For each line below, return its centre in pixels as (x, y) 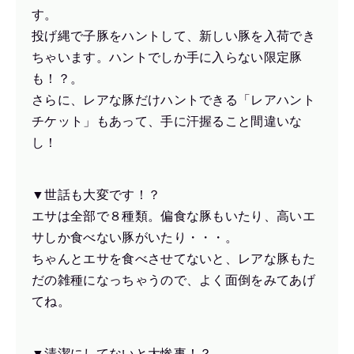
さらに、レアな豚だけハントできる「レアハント (174, 100)
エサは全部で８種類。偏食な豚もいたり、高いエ (174, 216)
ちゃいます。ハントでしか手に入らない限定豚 (167, 57)
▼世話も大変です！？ (96, 194)
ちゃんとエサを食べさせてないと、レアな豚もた (174, 258)
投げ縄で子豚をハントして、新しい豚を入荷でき (174, 36)
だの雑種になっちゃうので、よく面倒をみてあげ (174, 280)
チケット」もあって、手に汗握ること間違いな (167, 121)
